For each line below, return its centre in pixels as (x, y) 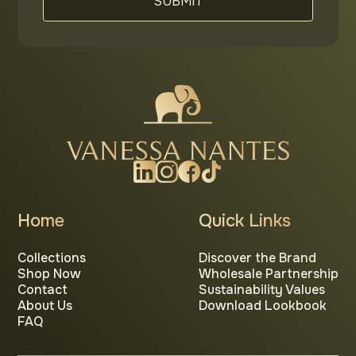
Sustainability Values (261, 290)
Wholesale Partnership (268, 274)
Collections (52, 258)
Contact (43, 290)
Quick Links (244, 221)
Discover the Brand (257, 258)
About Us (45, 306)
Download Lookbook (262, 306)
